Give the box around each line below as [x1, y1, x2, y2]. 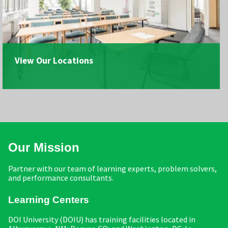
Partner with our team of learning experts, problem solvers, [8, 163, 217, 174]
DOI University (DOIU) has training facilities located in [8, 214, 195, 225]
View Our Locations [15, 55, 94, 67]
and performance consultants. [8, 173, 113, 183]
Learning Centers [8, 194, 89, 206]
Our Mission [8, 140, 79, 154]
